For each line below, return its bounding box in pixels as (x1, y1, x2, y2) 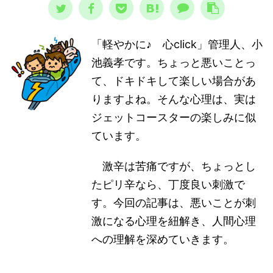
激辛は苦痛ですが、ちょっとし (91, 160, 257, 172)
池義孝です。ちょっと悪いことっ (91, 56, 257, 69)
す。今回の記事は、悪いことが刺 (91, 196, 257, 209)
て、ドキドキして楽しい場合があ (91, 74, 257, 87)
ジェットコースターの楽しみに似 (91, 111, 257, 124)
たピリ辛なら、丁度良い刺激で (91, 178, 246, 191)
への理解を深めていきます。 (91, 233, 235, 246)
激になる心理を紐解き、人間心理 (91, 214, 257, 227)
